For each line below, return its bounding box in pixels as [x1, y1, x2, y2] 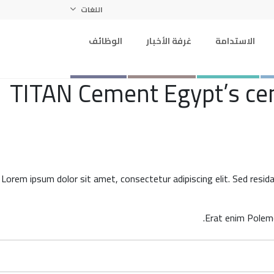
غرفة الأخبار [146, 33, 191, 49]
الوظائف [89, 33, 122, 49]
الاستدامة [215, 33, 255, 49]
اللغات [79, 2, 103, 17]
